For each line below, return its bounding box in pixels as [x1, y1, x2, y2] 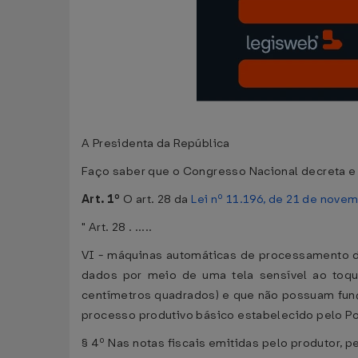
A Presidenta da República [82, 136, 230, 151]
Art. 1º [82, 192, 124, 207]
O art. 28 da [123, 192, 192, 207]
